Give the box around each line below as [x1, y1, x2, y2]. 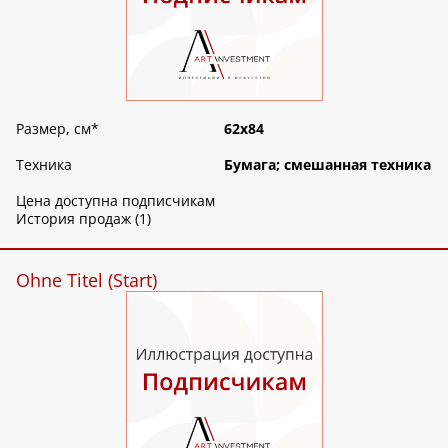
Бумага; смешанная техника [224, 154, 431, 174]
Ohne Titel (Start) [16, 267, 157, 292]
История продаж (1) [16, 208, 151, 228]
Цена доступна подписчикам [16, 190, 215, 210]
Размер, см [16, 118, 91, 138]
